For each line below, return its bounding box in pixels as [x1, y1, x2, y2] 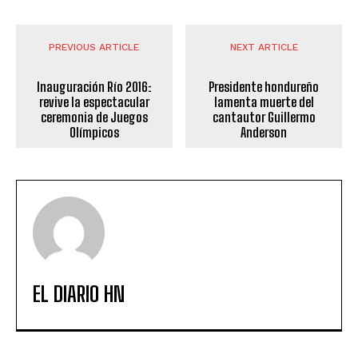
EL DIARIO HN [33, 280, 125, 307]
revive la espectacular [38, 93, 149, 109]
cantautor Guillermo [212, 109, 316, 125]
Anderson [241, 124, 288, 140]
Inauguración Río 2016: [37, 78, 152, 94]
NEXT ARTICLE [229, 41, 298, 53]
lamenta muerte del [213, 93, 314, 109]
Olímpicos [69, 124, 119, 140]
